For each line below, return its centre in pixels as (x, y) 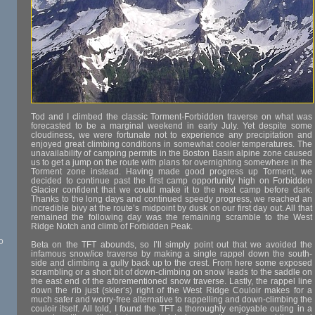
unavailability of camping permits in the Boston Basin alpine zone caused (172, 154)
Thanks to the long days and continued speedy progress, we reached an (172, 199)
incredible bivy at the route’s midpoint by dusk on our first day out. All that (172, 208)
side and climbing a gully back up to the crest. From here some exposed (172, 263)
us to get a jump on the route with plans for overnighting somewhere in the (172, 163)
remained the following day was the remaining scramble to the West (172, 218)
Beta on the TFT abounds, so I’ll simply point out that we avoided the (172, 245)
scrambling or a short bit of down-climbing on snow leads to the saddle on (172, 272)
